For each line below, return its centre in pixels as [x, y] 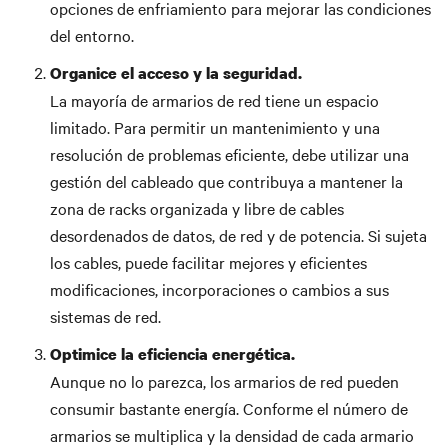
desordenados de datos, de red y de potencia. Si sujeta [238, 235]
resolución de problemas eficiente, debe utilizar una [229, 154]
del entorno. [92, 35]
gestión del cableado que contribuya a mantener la [226, 181]
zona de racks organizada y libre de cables [197, 208]
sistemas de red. [105, 316]
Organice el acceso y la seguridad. [176, 73]
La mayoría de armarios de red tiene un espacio [214, 100]
